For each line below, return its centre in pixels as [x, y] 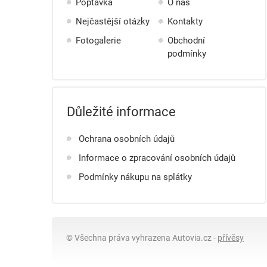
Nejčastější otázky [113, 21]
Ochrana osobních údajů [127, 138]
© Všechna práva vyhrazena [118, 237]
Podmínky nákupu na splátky [135, 176]
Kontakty [185, 21]
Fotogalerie [98, 40]
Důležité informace [121, 111]
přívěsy [231, 237]
